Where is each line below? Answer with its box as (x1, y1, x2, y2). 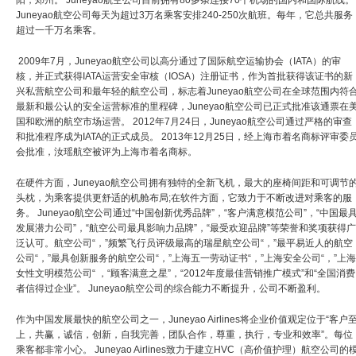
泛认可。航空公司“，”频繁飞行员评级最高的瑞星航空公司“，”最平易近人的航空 (16, 237, 353, 249)
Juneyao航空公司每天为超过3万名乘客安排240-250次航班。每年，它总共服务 (16, 9, 353, 21)
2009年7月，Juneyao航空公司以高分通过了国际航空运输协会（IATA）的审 (16, 55, 341, 67)
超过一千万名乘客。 (16, 24, 102, 36)
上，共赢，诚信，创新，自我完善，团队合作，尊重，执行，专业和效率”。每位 (16, 328, 353, 340)
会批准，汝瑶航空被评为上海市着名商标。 (16, 145, 197, 157)
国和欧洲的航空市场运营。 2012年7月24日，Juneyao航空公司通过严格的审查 (16, 115, 352, 127)
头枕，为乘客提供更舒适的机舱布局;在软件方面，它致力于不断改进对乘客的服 (16, 192, 352, 203)
